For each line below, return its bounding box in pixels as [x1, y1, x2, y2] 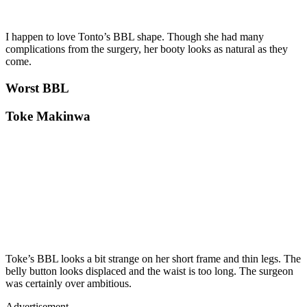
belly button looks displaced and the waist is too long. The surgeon [5, 265, 293, 278]
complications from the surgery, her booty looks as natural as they [5, 43, 288, 56]
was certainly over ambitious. [5, 278, 132, 290]
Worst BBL [5, 80, 69, 95]
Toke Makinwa [5, 108, 94, 123]
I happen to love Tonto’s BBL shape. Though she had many [5, 31, 264, 43]
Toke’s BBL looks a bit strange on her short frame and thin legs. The [5, 253, 301, 265]
